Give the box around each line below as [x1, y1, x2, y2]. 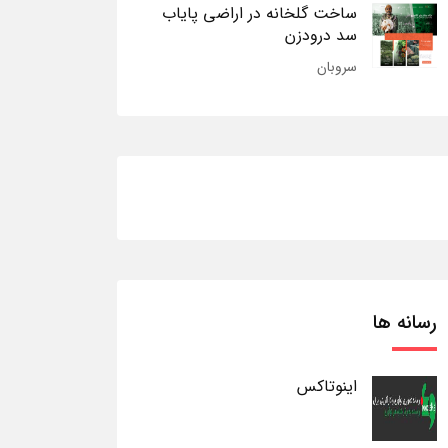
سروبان [317, 56, 357, 78]
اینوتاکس [297, 374, 357, 399]
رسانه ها [373, 308, 437, 338]
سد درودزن [285, 23, 357, 48]
